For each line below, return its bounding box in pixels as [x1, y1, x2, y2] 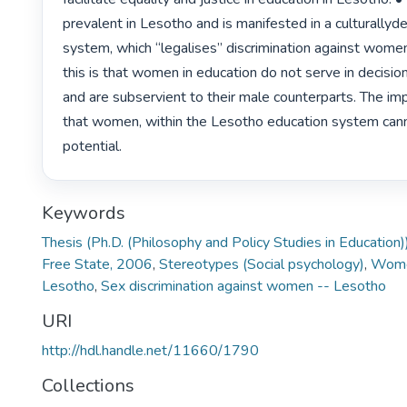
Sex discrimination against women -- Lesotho [101, 275, 386, 296]
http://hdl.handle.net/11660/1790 [42, 340, 259, 361]
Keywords [42, 200, 125, 225]
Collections [42, 372, 134, 398]
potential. [63, 136, 126, 157]
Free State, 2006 [42, 253, 153, 274]
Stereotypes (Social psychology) [159, 253, 364, 274]
